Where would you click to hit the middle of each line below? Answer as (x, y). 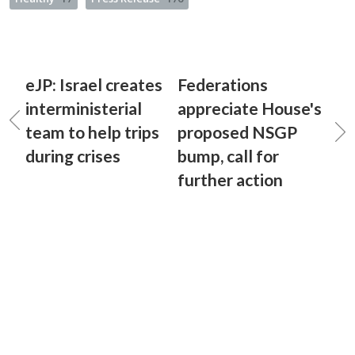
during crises (73, 156)
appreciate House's (250, 108)
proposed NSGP (237, 132)
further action (230, 179)
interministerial (84, 108)
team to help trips (92, 132)
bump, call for (228, 156)
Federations (223, 84)
